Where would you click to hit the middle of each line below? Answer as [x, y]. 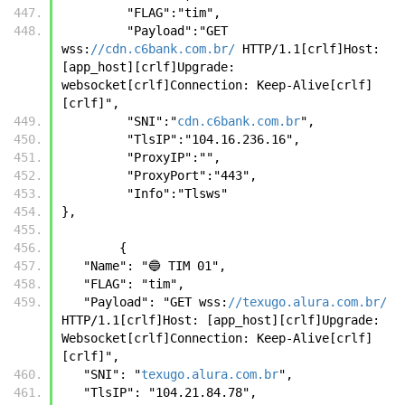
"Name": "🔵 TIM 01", [155, 265]
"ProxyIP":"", [174, 157]
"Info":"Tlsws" [177, 193]
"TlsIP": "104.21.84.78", [170, 392]
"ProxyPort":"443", [192, 175]
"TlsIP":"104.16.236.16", [213, 139]
